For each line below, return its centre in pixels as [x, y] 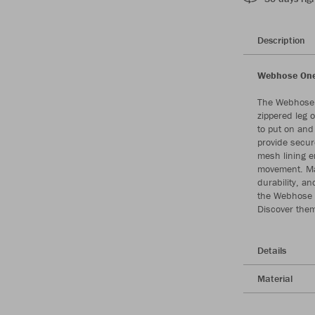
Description [281, 40]
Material [275, 278]
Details [272, 250]
